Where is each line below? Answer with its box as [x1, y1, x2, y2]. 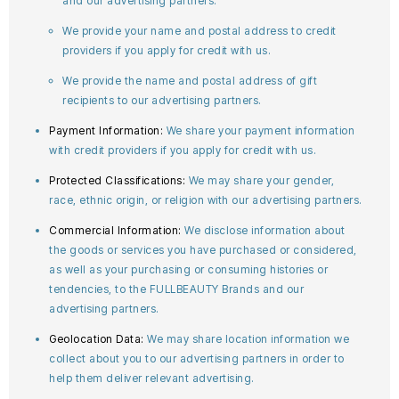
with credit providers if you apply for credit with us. [49, 143, 316, 157]
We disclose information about [184, 224, 346, 237]
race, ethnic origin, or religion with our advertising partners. [49, 193, 362, 207]
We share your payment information [166, 124, 354, 137]
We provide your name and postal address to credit [62, 24, 337, 37]
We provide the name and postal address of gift [62, 74, 317, 87]
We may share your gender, [188, 174, 334, 187]
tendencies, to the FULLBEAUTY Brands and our [49, 282, 304, 296]
